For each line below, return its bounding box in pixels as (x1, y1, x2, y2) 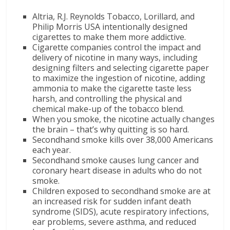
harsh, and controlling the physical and (32, 93, 182, 104)
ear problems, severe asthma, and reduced (32, 216, 197, 227)
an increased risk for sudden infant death (32, 196, 191, 207)
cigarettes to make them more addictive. (32, 31, 186, 43)
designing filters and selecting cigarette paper (32, 62, 209, 73)
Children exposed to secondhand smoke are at (32, 185, 211, 197)
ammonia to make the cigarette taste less (32, 83, 192, 94)
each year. (32, 144, 71, 156)
